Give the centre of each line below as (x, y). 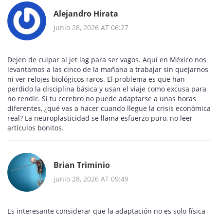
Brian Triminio (82, 165)
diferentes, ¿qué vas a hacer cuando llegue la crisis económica (109, 109)
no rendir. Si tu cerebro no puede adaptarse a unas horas (102, 99)
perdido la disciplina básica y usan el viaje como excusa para (107, 89)
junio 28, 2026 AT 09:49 (91, 179)
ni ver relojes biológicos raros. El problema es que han (96, 79)
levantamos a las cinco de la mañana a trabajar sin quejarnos (108, 70)
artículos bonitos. (36, 128)
